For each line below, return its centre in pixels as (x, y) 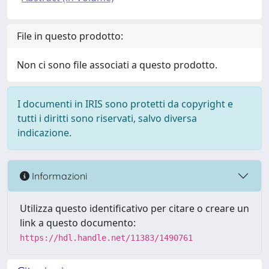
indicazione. (44, 133)
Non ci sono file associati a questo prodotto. (117, 65)
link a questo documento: (78, 223)
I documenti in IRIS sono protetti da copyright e (125, 104)
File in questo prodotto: (70, 36)
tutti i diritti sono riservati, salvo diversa (107, 118)
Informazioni (58, 176)
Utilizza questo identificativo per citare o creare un (134, 208)
